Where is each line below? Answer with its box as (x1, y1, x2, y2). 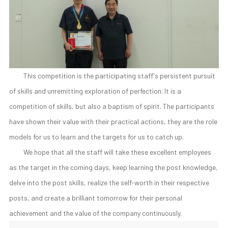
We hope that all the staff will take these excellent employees (23, 148, 211, 157)
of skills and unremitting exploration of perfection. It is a (9, 87, 181, 96)
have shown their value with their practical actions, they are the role (9, 117, 217, 126)
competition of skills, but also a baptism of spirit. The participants (9, 102, 214, 111)
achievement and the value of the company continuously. (9, 209, 182, 218)
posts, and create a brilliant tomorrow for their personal (9, 193, 182, 203)
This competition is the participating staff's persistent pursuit (23, 71, 215, 80)
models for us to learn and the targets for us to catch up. (9, 132, 184, 141)
